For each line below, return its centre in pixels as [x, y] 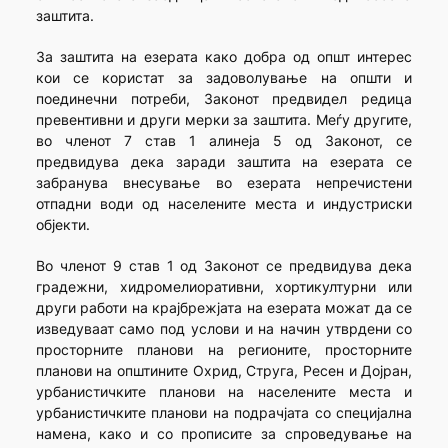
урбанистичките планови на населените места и [224, 392]
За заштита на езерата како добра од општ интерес [224, 57]
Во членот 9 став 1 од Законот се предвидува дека [224, 266]
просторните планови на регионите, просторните [224, 350]
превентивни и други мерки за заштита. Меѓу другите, [224, 120]
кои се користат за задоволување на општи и [224, 78]
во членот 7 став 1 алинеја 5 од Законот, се [224, 141]
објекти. [62, 225]
